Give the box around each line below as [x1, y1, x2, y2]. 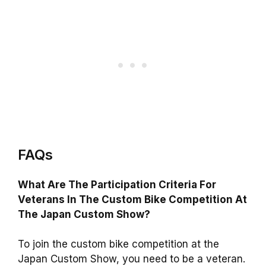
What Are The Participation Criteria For [18, 178, 216, 191]
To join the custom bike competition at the [18, 238, 219, 251]
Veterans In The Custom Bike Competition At [18, 193, 247, 205]
